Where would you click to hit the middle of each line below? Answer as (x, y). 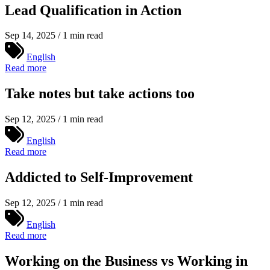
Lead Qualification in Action (93, 10)
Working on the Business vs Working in (126, 261)
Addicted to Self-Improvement (99, 177)
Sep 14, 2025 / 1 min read (54, 36)
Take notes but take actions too (100, 94)
